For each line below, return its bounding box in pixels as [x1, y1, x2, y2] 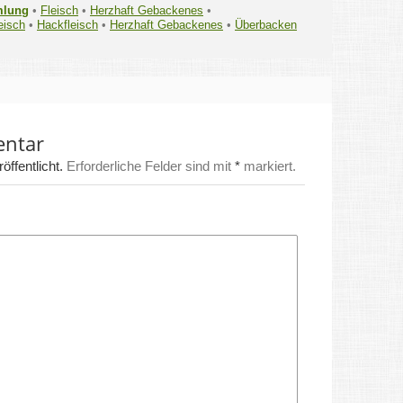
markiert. [240, 157, 296, 174]
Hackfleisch [37, 17, 98, 31]
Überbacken [235, 17, 297, 31]
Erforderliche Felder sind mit [63, 157, 235, 174]
